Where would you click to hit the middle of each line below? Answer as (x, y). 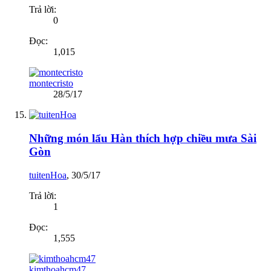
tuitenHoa (48, 175)
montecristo (51, 83)
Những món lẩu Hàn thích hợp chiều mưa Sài (143, 138)
